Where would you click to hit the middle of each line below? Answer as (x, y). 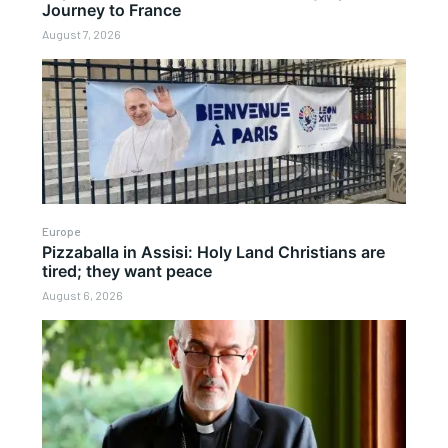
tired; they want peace (127, 271)
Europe (61, 231)
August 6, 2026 (83, 295)
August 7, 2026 (82, 33)
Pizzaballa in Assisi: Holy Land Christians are (214, 252)
